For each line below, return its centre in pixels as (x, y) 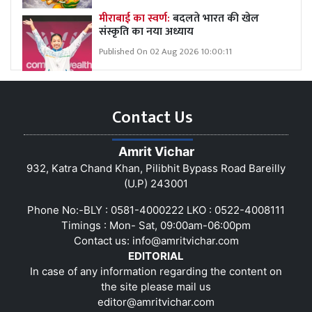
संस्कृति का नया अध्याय (146, 31)
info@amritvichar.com (185, 240)
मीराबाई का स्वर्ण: (134, 18)
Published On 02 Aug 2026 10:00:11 (165, 52)
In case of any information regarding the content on (156, 271)
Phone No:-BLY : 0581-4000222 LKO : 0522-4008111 (156, 210)
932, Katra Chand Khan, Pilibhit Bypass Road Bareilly (156, 168)
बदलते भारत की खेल (214, 18)
